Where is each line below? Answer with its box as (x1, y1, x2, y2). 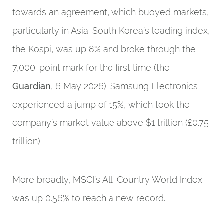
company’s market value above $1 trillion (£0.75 (12, 117, 209, 128)
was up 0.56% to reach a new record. (12, 193, 165, 203)
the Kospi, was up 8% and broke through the (12, 44, 196, 54)
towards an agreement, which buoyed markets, (12, 7, 209, 17)
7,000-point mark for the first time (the (12, 62, 170, 73)
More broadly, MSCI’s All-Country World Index (12, 174, 202, 185)
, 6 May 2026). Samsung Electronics (51, 81, 198, 91)
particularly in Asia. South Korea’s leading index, (12, 25, 210, 36)
